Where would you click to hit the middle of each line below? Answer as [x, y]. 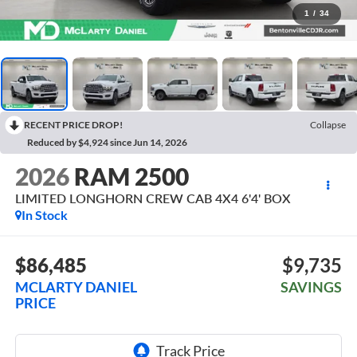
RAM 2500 [131, 177]
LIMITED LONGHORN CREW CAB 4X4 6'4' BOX [153, 198]
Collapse [328, 124]
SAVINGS [312, 286]
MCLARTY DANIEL [76, 286]
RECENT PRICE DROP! [73, 124]
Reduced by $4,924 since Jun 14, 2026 [107, 142]
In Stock [44, 215]
